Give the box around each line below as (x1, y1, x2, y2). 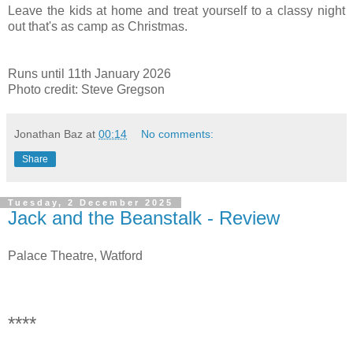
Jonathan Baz (14, 128, 83, 141)
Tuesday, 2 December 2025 (8, 198, 173, 208)
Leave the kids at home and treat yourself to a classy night (8, 4, 345, 18)
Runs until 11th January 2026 (8, 67, 171, 81)
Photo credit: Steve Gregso (8, 83, 158, 97)
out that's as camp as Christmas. (8, 20, 188, 34)
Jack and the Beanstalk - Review (8, 207, 280, 229)
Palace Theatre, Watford (8, 248, 143, 262)
